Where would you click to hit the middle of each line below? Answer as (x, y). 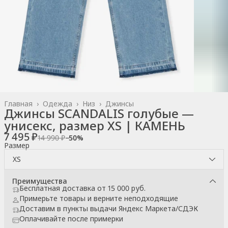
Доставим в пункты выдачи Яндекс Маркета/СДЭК (109, 208)
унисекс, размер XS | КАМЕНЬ (95, 125)
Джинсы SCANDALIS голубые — (99, 113)
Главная (18, 103)
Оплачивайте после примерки (71, 218)
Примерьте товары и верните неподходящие (99, 198)
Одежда (58, 103)
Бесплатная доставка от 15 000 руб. (82, 188)
